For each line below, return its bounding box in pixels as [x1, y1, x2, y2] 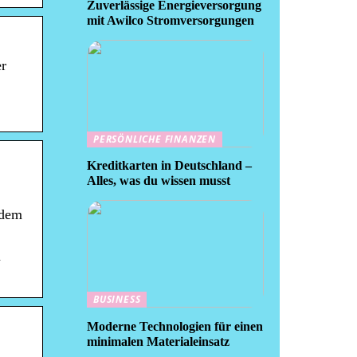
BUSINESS [93, 292, 141, 306]
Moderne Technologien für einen [87, 319, 263, 333]
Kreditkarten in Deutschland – [87, 159, 252, 172]
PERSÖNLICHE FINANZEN [93, 131, 216, 146]
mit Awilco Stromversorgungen [87, 13, 254, 27]
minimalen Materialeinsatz [87, 334, 229, 348]
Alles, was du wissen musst [87, 174, 230, 187]
